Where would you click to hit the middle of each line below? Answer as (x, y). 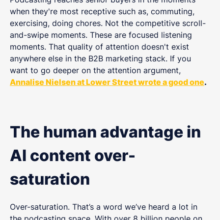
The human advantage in (105, 132)
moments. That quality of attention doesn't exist (99, 46)
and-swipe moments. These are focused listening (101, 35)
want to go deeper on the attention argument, (95, 70)
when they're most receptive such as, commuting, (102, 11)
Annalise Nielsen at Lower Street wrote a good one (107, 82)
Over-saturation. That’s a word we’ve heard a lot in (104, 207)
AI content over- (73, 156)
